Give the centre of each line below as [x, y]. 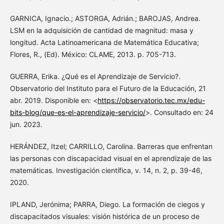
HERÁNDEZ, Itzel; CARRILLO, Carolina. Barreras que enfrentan [111, 146]
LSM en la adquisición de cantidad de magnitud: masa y [101, 30]
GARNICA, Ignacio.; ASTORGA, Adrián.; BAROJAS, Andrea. [105, 18]
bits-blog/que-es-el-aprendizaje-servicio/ [77, 112]
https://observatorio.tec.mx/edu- [151, 100]
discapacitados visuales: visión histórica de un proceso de [104, 216]
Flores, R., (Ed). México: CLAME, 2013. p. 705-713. [93, 54]
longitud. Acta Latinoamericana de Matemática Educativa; [104, 42]
